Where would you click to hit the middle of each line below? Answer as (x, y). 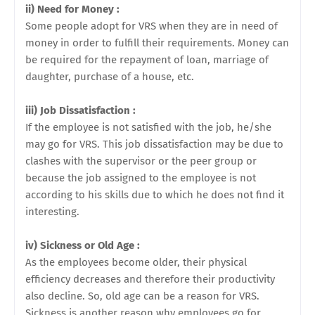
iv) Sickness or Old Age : (84, 245)
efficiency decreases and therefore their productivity (150, 279)
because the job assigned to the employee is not (141, 178)
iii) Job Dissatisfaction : (82, 110)
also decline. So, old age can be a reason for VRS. (142, 296)
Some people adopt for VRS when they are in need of (152, 26)
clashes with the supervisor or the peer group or (141, 161)
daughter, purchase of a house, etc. (111, 77)
